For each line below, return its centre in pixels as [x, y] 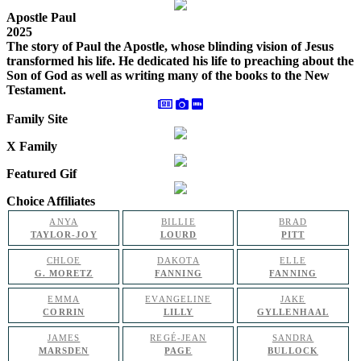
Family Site [37, 119]
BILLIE [178, 222]
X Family [32, 146]
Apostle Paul [41, 17]
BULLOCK [293, 351]
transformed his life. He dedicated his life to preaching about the [180, 61]
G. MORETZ [64, 273]
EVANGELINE [178, 299]
